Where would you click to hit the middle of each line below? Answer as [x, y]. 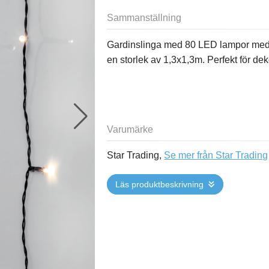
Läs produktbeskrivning [160, 184]
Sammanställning [144, 18]
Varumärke [130, 129]
